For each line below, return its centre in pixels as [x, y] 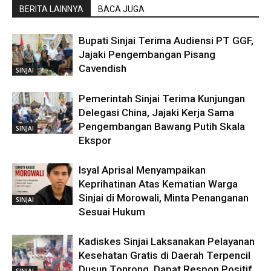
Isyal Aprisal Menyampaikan [142, 170]
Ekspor [95, 140]
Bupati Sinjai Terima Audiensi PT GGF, [166, 40]
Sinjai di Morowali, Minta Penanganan [164, 198]
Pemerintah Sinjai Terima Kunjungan [162, 98]
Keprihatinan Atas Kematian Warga [158, 184]
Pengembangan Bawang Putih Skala [162, 126]
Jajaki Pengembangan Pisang [147, 54]
